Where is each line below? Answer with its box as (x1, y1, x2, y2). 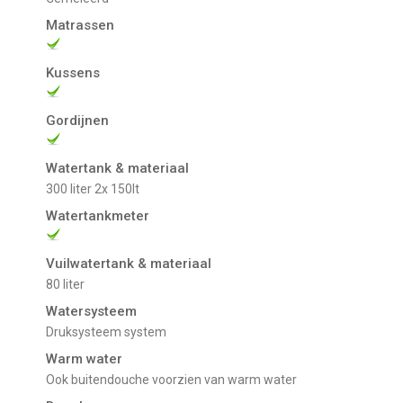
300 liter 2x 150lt (53, 182, 140, 197)
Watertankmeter (46, 208, 150, 225)
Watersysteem (46, 303, 138, 320)
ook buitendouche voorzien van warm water (55, 372, 298, 388)
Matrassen (46, 17, 115, 34)
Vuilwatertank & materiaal (46, 255, 212, 273)
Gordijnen (46, 112, 110, 130)
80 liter (53, 277, 85, 292)
